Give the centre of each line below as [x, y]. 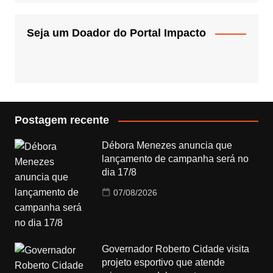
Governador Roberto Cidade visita [176, 249]
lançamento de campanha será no [175, 159]
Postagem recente [62, 120]
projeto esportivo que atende [164, 263]
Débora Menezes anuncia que [167, 146]
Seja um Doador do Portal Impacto [116, 33]
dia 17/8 [119, 172]
